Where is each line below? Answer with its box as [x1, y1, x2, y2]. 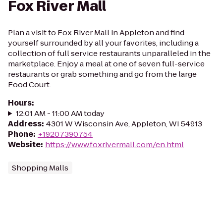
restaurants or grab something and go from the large [8, 69, 197, 79]
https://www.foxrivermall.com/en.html [45, 139, 184, 150]
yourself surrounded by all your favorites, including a [8, 38, 199, 48]
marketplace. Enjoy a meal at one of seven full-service [8, 58, 205, 69]
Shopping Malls [12, 163, 68, 173]
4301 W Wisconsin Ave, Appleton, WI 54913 [46, 118, 202, 129]
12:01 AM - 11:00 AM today [15, 108, 105, 118]
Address [8, 118, 42, 129]
